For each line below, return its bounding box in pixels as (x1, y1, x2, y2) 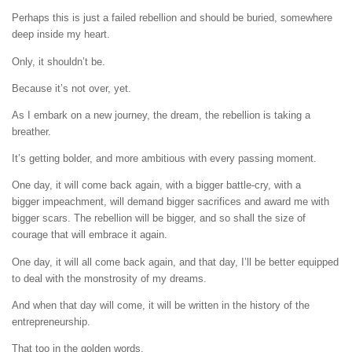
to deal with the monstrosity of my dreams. (12, 272, 207, 284)
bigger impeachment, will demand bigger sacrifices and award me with (12, 196, 329, 208)
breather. (12, 126, 51, 138)
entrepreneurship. (12, 315, 90, 328)
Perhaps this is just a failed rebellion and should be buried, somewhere (12, 12, 332, 24)
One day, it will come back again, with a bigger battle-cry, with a (12, 179, 301, 192)
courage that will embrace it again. (12, 229, 167, 241)
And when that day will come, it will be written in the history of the (12, 299, 310, 311)
